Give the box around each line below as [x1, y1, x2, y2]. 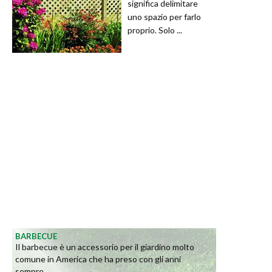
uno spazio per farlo [127, 11, 201, 22]
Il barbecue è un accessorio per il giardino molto [15, 241, 194, 252]
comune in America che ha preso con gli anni [15, 253, 181, 264]
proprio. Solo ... [127, 24, 182, 35]
